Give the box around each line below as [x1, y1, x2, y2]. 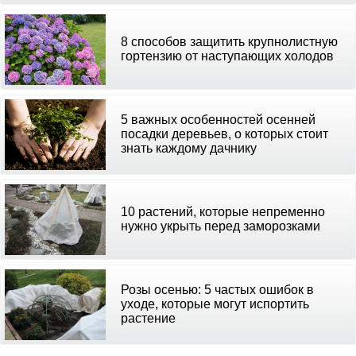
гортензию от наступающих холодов [121, 49, 334, 63]
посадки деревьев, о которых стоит [121, 127, 328, 141]
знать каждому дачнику [121, 141, 257, 155]
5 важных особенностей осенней [121, 113, 315, 126]
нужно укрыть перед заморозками [121, 219, 320, 233]
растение [121, 311, 176, 325]
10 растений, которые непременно [121, 205, 325, 219]
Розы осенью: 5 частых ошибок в [121, 283, 314, 296]
